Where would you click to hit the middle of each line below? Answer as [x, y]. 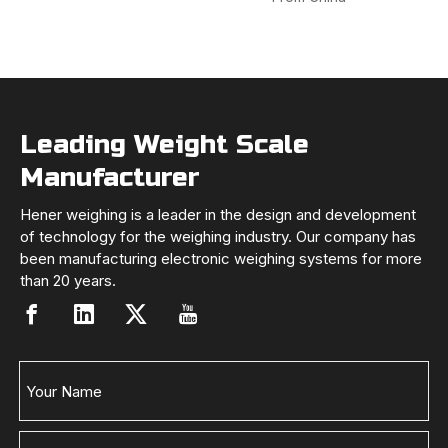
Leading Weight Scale [164, 145]
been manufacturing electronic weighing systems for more [221, 259]
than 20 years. [68, 281]
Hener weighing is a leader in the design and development [218, 215]
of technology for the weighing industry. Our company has [218, 237]
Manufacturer [110, 178]
